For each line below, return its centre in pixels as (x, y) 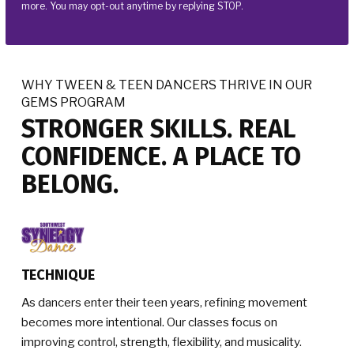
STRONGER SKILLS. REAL (158, 129)
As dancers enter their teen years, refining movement (164, 302)
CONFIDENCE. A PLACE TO (161, 156)
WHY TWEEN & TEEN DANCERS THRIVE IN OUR (167, 85)
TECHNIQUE (58, 275)
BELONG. (70, 184)
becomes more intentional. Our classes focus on (149, 322)
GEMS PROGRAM (73, 102)
